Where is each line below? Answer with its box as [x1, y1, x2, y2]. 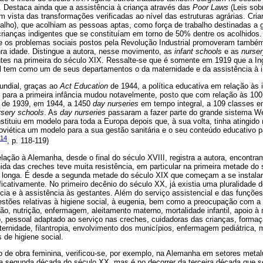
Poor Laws [193, 3, 228, 12]
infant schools [174, 47, 222, 56]
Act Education [60, 81, 108, 90]
